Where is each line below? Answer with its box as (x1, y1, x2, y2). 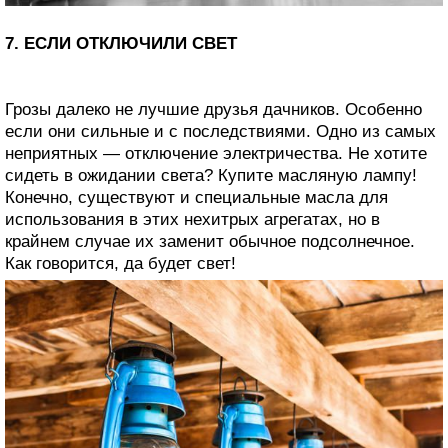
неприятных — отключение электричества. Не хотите (5, 144, 427, 164)
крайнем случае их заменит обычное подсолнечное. (5, 232, 415, 252)
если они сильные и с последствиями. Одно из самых (5, 122, 436, 142)
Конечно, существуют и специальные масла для (5, 188, 388, 208)
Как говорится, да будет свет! (5, 254, 236, 274)
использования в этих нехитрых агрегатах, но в (5, 210, 380, 230)
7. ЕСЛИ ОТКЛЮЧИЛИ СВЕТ (5, 34, 237, 54)
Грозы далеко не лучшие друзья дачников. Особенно (5, 100, 422, 120)
